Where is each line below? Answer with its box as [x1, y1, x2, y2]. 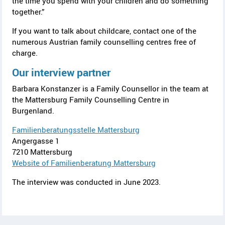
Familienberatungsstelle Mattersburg [12, 125, 140, 135]
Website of [12, 158, 51, 168]
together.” [12, 7, 45, 17]
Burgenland [12, 105, 52, 116]
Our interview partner [12, 65, 110, 80]
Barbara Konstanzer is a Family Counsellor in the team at [12, 83, 208, 94]
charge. [12, 48, 38, 58]
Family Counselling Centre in [67, 94, 169, 105]
